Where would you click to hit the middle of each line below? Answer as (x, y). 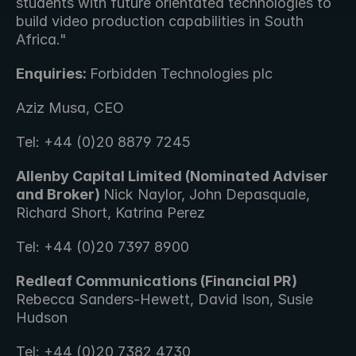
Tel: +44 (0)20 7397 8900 (103, 247)
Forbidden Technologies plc (183, 74)
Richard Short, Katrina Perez (112, 213)
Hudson (44, 317)
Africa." (41, 39)
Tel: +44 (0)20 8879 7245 (103, 142)
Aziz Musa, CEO (70, 108)
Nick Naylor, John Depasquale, (207, 194)
